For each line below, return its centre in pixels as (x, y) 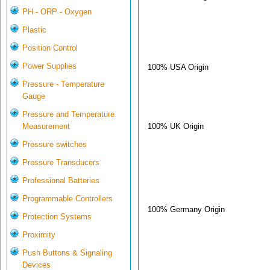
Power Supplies (49, 66)
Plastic (34, 30)
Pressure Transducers (61, 163)
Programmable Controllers (67, 199)
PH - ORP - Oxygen (57, 12)
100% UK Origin (176, 126)
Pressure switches (55, 145)
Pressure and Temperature (68, 115)
